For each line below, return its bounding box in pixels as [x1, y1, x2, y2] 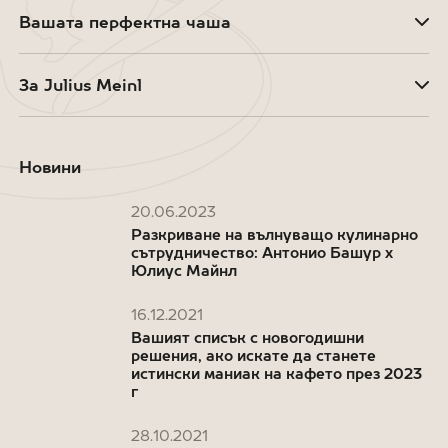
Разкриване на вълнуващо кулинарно [130, 226, 418, 244]
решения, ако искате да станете [130, 347, 376, 365]
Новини [18, 158, 81, 177]
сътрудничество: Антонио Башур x [130, 244, 393, 262]
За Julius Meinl [18, 76, 142, 95]
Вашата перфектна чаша [18, 13, 231, 32]
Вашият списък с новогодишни [130, 329, 364, 347]
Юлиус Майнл [130, 262, 237, 280]
